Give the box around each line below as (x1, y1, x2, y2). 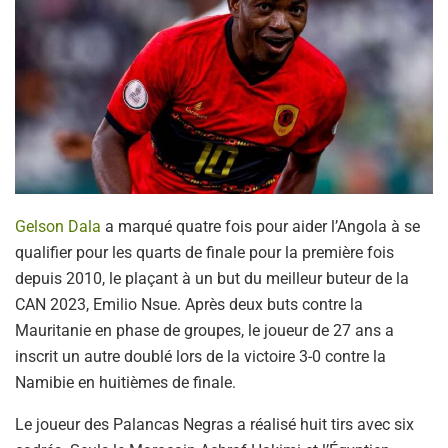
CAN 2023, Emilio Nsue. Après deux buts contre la (15, 295, 363, 315)
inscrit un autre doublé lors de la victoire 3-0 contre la (15, 347, 386, 367)
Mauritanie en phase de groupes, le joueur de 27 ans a (15, 321, 394, 341)
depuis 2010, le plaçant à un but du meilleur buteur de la (15, 269, 409, 289)
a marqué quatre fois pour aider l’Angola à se (101, 217, 420, 237)
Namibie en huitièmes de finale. (15, 373, 236, 393)
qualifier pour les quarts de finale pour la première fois (15, 243, 394, 263)
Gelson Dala (15, 217, 101, 237)
